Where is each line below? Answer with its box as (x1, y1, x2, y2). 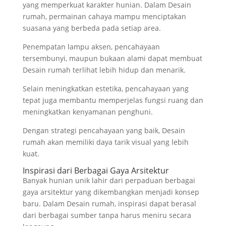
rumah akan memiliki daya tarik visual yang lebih (22, 137, 189, 147)
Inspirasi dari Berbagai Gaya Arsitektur (22, 165, 169, 177)
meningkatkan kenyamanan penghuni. (22, 107, 153, 117)
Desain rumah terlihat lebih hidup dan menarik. (22, 65, 186, 75)
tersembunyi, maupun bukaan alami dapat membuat (22, 53, 202, 64)
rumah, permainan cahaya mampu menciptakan (22, 12, 186, 22)
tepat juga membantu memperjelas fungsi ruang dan (22, 95, 203, 105)
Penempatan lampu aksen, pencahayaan (22, 42, 160, 52)
